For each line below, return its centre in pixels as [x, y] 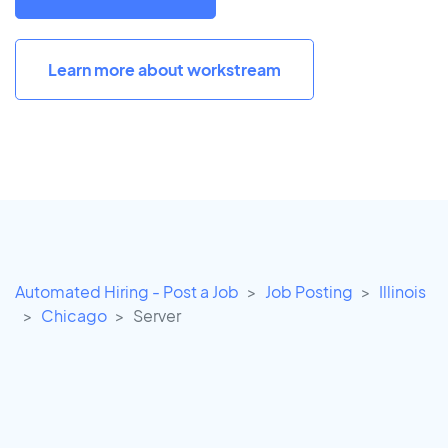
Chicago [74, 316]
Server [157, 316]
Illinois [402, 292]
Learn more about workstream [164, 69]
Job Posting [309, 292]
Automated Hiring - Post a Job [127, 292]
